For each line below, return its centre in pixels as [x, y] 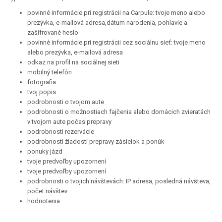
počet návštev [47, 191]
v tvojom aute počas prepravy [69, 122]
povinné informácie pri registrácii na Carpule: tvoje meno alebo [116, 13]
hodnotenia [44, 201]
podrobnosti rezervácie [61, 132]
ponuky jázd [45, 151]
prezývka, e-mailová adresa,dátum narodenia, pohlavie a [107, 23]
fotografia [42, 82]
